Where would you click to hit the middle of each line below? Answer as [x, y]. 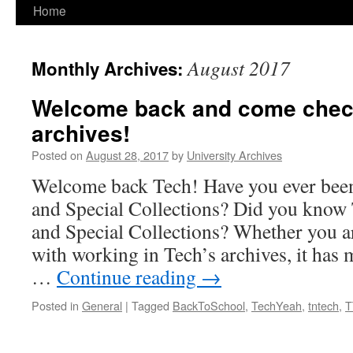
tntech [323, 305]
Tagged [150, 305]
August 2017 [239, 68]
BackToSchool [209, 305]
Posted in [55, 305]
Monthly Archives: [110, 69]
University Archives [234, 155]
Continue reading [129, 277]
